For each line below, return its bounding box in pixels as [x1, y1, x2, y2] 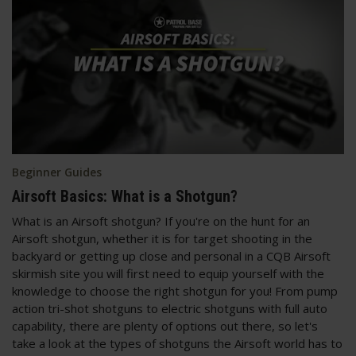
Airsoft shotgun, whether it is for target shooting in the [12, 230, 312, 246]
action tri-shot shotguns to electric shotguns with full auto [12, 300, 327, 316]
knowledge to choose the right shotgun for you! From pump [12, 282, 338, 299]
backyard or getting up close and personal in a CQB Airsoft [12, 247, 331, 264]
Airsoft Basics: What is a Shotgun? [12, 186, 238, 206]
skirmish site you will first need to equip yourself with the [12, 265, 324, 281]
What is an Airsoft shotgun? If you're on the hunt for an [12, 212, 310, 229]
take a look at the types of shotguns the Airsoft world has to [12, 335, 342, 351]
